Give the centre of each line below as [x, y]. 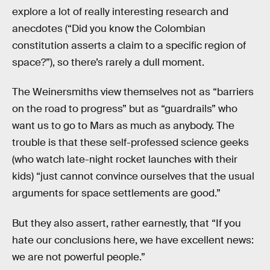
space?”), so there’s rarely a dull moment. [108, 62]
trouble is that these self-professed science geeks [130, 143]
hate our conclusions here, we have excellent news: [133, 240]
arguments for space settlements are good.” [116, 193]
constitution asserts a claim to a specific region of [129, 45]
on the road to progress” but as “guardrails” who [125, 109]
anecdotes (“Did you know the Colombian [109, 28]
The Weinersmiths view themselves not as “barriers [133, 92]
